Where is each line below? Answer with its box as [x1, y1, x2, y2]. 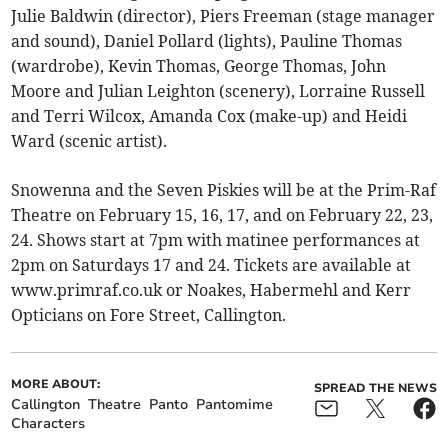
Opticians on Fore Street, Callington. [11, 305, 287, 326]
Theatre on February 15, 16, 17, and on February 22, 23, [11, 205, 434, 226]
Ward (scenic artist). [11, 131, 172, 152]
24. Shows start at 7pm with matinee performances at [11, 230, 421, 251]
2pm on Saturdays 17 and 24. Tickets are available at [11, 255, 412, 276]
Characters [11, 414, 86, 434]
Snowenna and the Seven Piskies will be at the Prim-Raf [11, 180, 437, 201]
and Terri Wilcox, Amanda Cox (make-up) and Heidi [11, 106, 408, 127]
